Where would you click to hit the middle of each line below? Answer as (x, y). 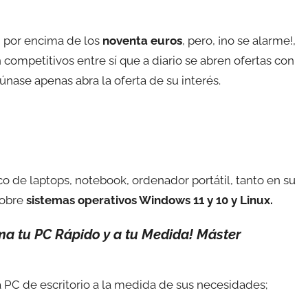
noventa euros (142, 40)
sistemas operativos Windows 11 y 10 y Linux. (150, 200)
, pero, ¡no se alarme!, (239, 40)
